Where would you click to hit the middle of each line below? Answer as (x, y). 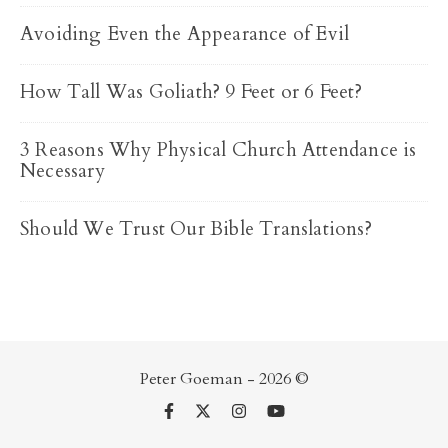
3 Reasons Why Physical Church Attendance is (218, 150)
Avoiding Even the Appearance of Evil (185, 34)
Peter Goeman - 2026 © (224, 379)
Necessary (62, 171)
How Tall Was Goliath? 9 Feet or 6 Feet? (191, 92)
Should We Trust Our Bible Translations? (196, 229)
